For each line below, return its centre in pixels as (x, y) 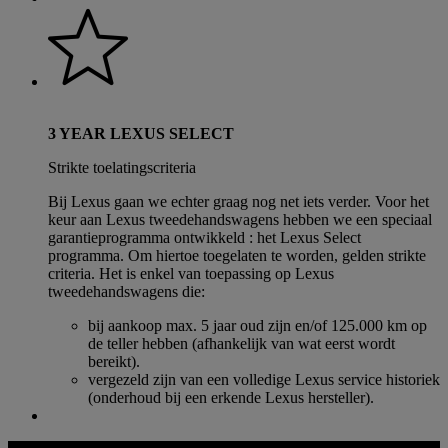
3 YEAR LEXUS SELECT (141, 133)
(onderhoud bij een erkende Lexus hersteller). (231, 397)
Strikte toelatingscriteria (122, 167)
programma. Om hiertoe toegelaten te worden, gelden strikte (237, 255)
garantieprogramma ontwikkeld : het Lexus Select (204, 237)
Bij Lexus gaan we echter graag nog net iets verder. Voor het (238, 201)
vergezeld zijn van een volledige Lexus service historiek (264, 379)
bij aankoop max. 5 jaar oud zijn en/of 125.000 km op (257, 325)
